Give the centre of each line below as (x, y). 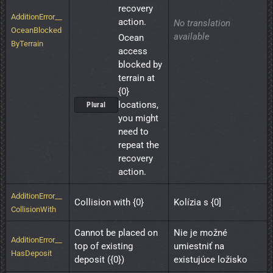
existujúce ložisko (211, 260)
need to (133, 132)
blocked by (140, 65)
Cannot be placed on (116, 233)
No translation (202, 23)
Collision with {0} (109, 203)
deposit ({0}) (99, 260)
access (133, 51)
